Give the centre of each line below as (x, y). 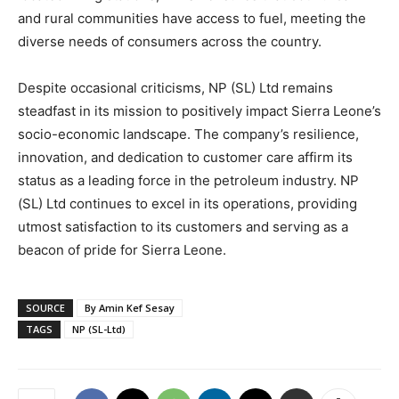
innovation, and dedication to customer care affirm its (185, 157)
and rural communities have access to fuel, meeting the (192, 18)
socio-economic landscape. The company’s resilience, (188, 134)
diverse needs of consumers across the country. (170, 41)
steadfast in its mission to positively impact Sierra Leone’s (199, 110)
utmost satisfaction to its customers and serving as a (183, 226)
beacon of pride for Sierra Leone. (122, 249)
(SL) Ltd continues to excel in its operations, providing (187, 203)
